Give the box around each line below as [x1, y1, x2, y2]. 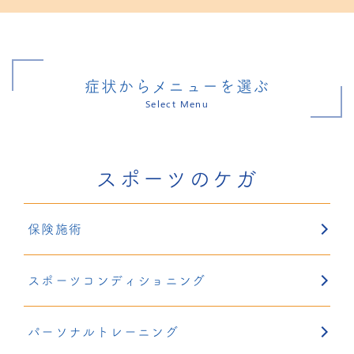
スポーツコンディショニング [28, 272, 206, 289]
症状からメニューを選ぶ [84, 75, 270, 97]
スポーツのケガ [96, 164, 258, 194]
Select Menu [145, 97, 209, 111]
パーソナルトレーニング [28, 323, 179, 341]
